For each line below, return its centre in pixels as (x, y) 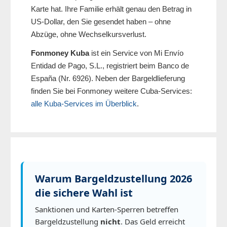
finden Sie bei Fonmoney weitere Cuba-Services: (111, 91)
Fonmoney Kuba (60, 53)
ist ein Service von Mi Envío (136, 53)
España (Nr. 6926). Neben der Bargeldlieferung (108, 79)
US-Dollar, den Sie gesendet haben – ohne (101, 22)
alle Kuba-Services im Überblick (84, 104)
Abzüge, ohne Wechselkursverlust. (89, 34)
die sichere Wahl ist (84, 193)
